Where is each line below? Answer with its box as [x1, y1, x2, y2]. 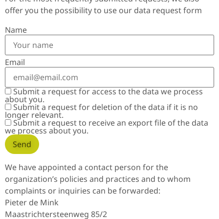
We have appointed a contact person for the [5, 161, 168, 173]
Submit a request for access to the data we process [11, 86, 203, 97]
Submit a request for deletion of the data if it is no [11, 102, 198, 113]
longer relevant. [5, 109, 64, 121]
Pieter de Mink [5, 197, 59, 208]
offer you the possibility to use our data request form [5, 4, 202, 16]
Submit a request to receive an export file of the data [11, 117, 208, 129]
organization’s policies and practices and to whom [5, 173, 191, 184]
